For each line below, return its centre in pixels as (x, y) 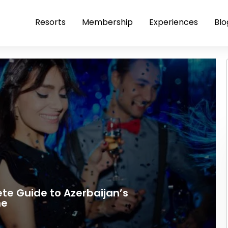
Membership (107, 22)
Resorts (50, 22)
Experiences (174, 22)
